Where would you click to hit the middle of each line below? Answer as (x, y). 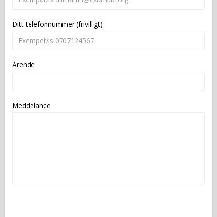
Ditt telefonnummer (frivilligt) (57, 24)
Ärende (23, 64)
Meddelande (31, 105)
